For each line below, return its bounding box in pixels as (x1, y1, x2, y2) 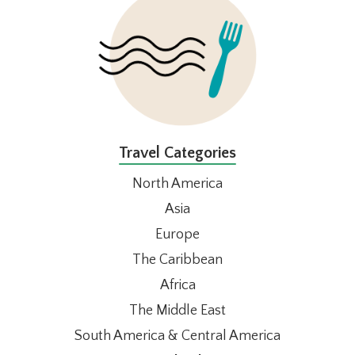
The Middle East (129, 302, 226, 319)
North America (132, 175, 223, 192)
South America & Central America (74, 327, 281, 344)
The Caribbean (132, 251, 223, 268)
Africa (159, 277, 196, 293)
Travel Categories (119, 143, 236, 162)
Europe (155, 226, 200, 242)
